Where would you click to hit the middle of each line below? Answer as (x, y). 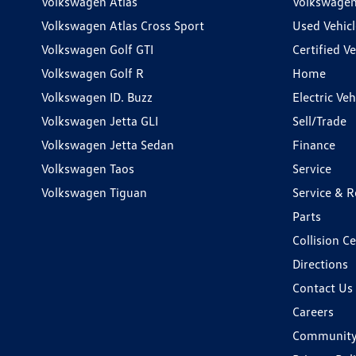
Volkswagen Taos (88, 168)
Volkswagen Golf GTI (97, 49)
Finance (314, 144)
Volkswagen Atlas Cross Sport (123, 25)
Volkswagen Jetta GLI (100, 120)
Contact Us (323, 287)
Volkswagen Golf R (93, 73)
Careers (313, 311)
